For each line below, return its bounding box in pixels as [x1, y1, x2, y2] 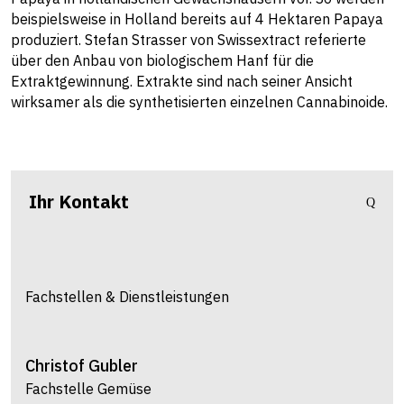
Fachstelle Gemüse [25, 379, 151, 398]
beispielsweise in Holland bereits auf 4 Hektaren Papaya [11, 9, 383, 28]
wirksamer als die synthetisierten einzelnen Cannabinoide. [11, 92, 388, 111]
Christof [25, 354, 85, 376]
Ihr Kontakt [29, 188, 129, 214]
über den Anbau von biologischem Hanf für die [11, 50, 314, 69]
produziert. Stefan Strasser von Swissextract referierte [11, 30, 366, 49]
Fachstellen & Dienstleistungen [25, 287, 229, 306]
